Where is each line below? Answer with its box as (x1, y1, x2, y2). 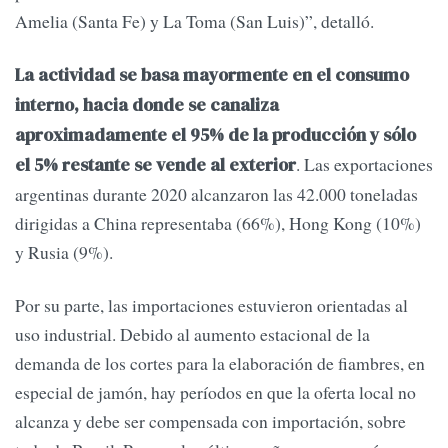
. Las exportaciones (296, 152, 433, 177)
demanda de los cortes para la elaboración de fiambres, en (15, 351, 425, 376)
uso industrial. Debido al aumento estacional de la (15, 322, 370, 347)
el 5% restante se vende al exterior (15, 153, 296, 178)
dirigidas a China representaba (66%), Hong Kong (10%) (15, 211, 421, 236)
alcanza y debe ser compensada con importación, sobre (15, 409, 406, 434)
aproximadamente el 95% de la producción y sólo (15, 123, 416, 148)
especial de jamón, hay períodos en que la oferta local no (15, 380, 416, 405)
